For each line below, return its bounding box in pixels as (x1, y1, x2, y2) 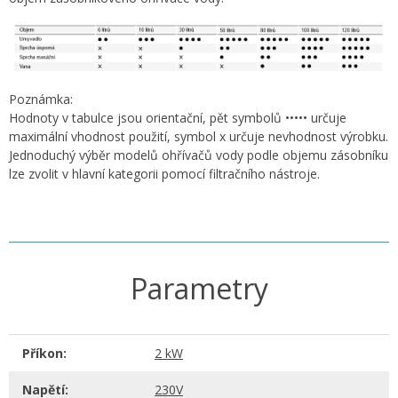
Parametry (130, 269, 268, 308)
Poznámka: (9, 91, 73, 108)
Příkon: (22, 345, 67, 362)
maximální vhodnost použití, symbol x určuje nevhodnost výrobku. (9, 128, 388, 146)
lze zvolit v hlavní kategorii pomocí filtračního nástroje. (9, 165, 320, 183)
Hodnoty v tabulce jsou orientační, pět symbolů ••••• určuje (9, 109, 346, 127)
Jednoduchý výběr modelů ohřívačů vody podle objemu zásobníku (9, 147, 388, 164)
